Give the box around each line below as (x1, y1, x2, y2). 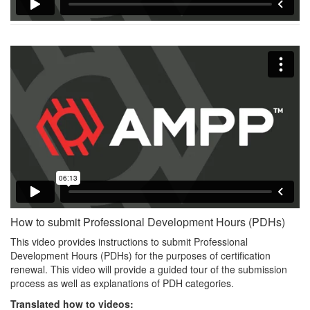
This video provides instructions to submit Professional (10, 234, 248, 248)
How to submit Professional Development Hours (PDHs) (10, 213, 285, 230)
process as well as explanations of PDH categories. (10, 275, 234, 290)
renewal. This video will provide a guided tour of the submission (10, 262, 287, 276)
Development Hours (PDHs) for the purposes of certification (10, 248, 271, 262)
